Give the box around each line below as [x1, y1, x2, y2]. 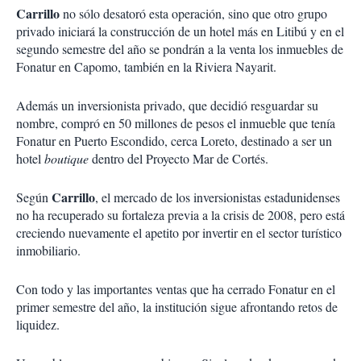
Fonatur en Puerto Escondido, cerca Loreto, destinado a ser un [16, 132, 332, 149]
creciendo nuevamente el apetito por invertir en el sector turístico [16, 224, 342, 241]
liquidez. [16, 316, 60, 333]
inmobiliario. [16, 242, 81, 259]
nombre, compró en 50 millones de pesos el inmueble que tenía [16, 114, 335, 131]
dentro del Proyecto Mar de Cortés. [92, 150, 268, 167]
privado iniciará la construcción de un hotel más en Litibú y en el [16, 23, 344, 39]
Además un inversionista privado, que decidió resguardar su [16, 97, 318, 114]
